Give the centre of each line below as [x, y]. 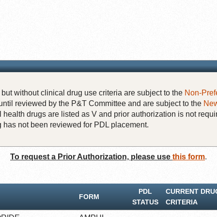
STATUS [145, 202]
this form [189, 156]
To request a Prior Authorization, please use [91, 156]
